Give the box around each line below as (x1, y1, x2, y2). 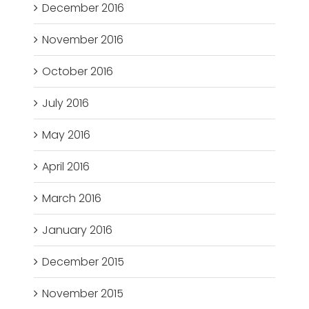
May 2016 (42, 127, 91, 143)
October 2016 (42, 63, 114, 80)
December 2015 (42, 254, 125, 270)
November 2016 (42, 32, 124, 48)
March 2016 (42, 190, 102, 207)
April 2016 (42, 159, 90, 175)
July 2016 (42, 95, 90, 112)
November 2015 (42, 286, 124, 302)
